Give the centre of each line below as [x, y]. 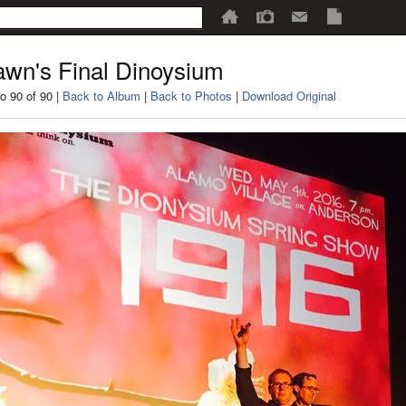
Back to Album [101, 96]
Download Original [289, 96]
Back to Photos [191, 96]
